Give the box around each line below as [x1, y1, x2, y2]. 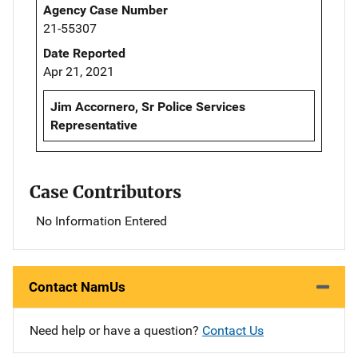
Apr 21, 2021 [43, 63, 114, 79]
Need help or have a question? [30, 323, 202, 339]
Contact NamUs [29, 279, 125, 296]
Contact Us [202, 323, 264, 339]
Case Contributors [30, 181, 181, 204]
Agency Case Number [43, 2, 168, 18]
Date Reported [43, 45, 125, 61]
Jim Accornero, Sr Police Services [50, 98, 245, 114]
